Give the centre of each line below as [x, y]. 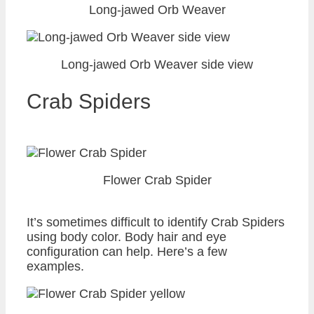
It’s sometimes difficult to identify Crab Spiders [156, 222]
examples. [55, 266]
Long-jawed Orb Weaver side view [157, 64]
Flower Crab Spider [157, 180]
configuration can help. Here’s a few [127, 251]
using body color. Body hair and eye [127, 237]
